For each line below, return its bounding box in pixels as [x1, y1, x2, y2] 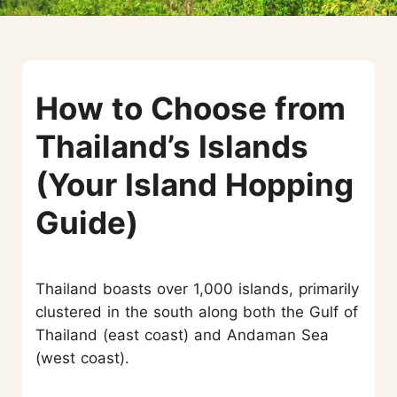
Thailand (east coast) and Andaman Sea [35, 326, 329, 345]
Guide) [35, 204, 138, 242]
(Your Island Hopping [35, 166, 354, 204]
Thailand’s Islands [35, 128, 308, 166]
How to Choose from [35, 90, 346, 128]
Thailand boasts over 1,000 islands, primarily [35, 280, 359, 299]
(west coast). [35, 349, 129, 368]
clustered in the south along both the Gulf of [35, 303, 358, 322]
